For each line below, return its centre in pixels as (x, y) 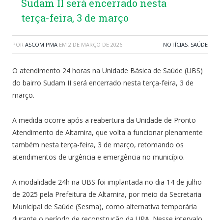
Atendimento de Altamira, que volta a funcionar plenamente (108, 132)
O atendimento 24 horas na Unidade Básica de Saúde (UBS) (108, 70)
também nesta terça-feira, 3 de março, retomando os (98, 144)
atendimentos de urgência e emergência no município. (98, 157)
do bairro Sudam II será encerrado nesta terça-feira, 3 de (103, 82)
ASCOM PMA (41, 44)
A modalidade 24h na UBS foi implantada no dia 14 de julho (107, 182)
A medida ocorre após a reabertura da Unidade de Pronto (104, 120)
